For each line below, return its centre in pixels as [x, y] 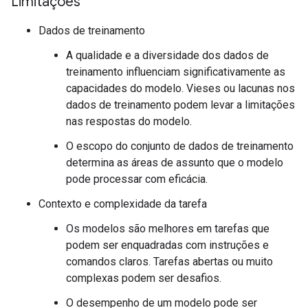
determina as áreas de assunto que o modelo [175, 163]
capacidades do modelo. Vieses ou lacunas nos [180, 88]
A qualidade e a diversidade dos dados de [167, 55]
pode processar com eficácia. [137, 179]
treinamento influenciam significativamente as [176, 72]
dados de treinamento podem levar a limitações [180, 105]
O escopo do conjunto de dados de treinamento [180, 146]
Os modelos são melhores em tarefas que [168, 229]
